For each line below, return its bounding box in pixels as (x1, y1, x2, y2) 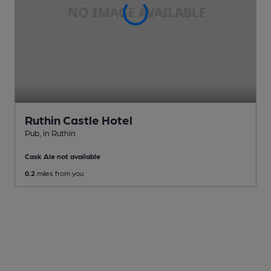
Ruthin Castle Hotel (25, 113, 132, 128)
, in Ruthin (39, 128, 76, 138)
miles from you (35, 169, 83, 178)
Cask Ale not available (25, 152, 100, 161)
